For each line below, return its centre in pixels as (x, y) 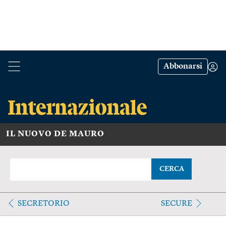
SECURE (176, 204)
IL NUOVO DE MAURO (55, 134)
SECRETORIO (44, 204)
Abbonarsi (183, 67)
